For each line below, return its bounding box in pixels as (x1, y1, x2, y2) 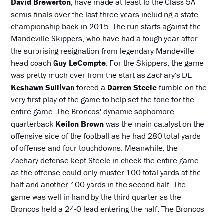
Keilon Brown (55, 118, 104, 129)
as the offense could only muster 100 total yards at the (11, 167, 201, 178)
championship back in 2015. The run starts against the (11, 21, 201, 32)
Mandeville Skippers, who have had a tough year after (11, 33, 198, 44)
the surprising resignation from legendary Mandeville (11, 45, 195, 56)
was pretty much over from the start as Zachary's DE (11, 70, 192, 81)
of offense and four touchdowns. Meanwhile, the (11, 143, 178, 154)
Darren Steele (107, 82, 157, 93)
